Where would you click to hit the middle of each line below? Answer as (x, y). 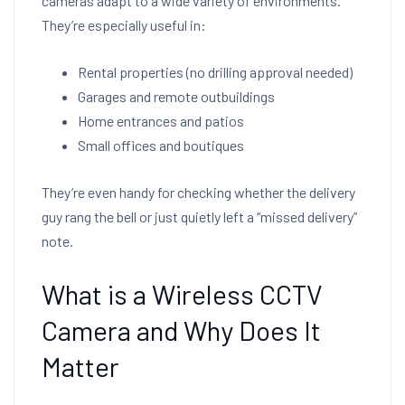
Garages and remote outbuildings (176, 96)
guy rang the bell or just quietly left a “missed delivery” (199, 217)
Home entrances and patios (161, 121)
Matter (80, 366)
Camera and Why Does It (181, 330)
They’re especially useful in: (124, 25)
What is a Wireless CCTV (182, 294)
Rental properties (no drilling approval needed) (215, 72)
